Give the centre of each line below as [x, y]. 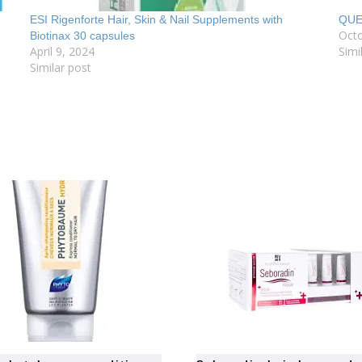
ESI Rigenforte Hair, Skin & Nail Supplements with [157, 19]
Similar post [61, 67]
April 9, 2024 [63, 51]
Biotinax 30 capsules [83, 35]
